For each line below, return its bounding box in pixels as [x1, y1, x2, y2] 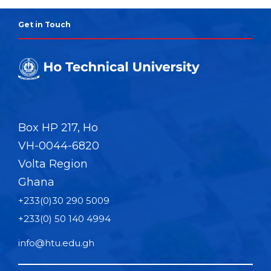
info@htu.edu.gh [18, 237, 94, 249]
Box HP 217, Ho [18, 120, 98, 134]
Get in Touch [18, 19, 71, 29]
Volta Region [18, 157, 88, 171]
